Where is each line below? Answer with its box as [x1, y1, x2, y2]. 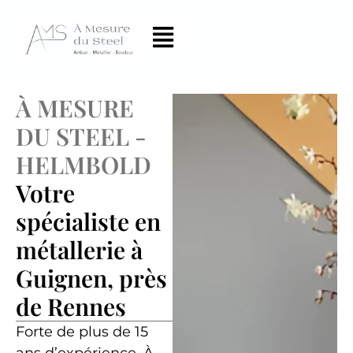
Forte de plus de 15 [16, 323, 148, 341]
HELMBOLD [16, 149, 151, 181]
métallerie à [16, 234, 143, 266]
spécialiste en [16, 206, 161, 238]
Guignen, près [16, 262, 167, 295]
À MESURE [16, 92, 134, 124]
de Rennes [16, 291, 126, 323]
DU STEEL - [16, 121, 147, 153]
